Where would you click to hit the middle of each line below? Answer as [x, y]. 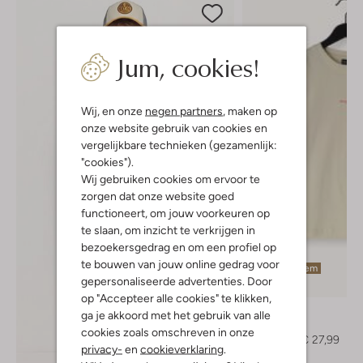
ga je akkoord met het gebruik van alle [176, 315]
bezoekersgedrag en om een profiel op [179, 247]
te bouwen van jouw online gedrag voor [180, 264]
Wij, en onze [113, 111]
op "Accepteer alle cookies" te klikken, [176, 298]
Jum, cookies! [188, 66]
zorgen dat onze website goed [158, 196]
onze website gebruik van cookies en [174, 128]
